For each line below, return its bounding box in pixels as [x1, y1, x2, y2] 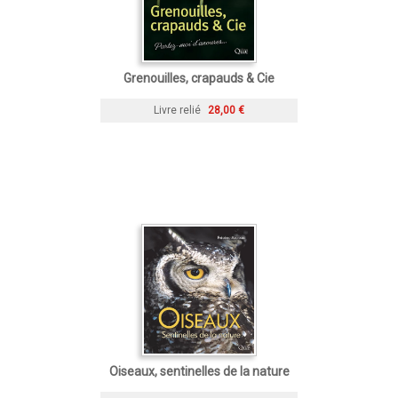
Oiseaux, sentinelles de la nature [108, 363, 290, 378]
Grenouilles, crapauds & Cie [123, 70, 275, 85]
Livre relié [154, 103, 201, 116]
